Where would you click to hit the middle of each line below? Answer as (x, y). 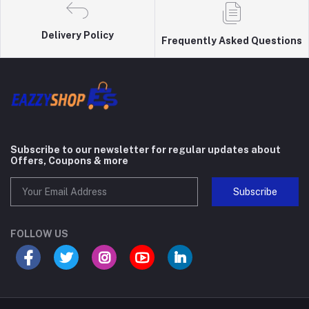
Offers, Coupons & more (69, 161)
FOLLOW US (39, 234)
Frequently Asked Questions (231, 41)
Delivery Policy (77, 36)
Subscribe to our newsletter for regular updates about (146, 150)
